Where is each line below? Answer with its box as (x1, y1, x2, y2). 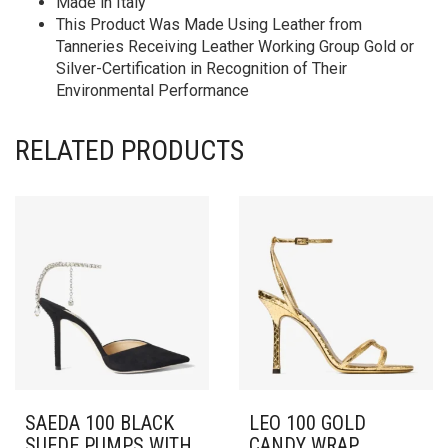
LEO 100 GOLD (249, 411, 366, 435)
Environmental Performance (56, 81, 249, 100)
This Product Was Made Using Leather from (56, 15, 362, 34)
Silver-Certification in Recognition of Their (56, 59, 347, 78)
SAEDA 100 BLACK (25, 411, 174, 435)
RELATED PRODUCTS (15, 134, 244, 167)
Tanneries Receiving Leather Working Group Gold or (56, 37, 414, 56)
